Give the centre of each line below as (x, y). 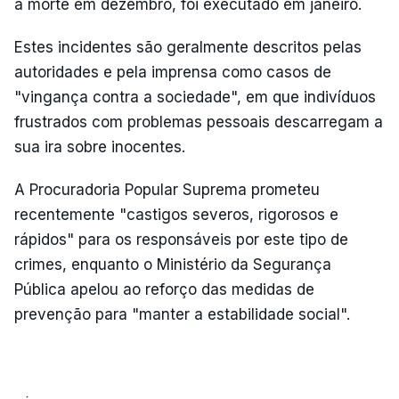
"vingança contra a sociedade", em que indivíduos (195, 97)
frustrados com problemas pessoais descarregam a (199, 122)
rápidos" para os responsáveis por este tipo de (181, 240)
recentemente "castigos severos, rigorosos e (176, 215)
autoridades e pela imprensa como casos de (173, 72)
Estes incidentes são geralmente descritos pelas (188, 47)
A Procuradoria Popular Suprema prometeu (167, 190)
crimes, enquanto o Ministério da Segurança (173, 265)
